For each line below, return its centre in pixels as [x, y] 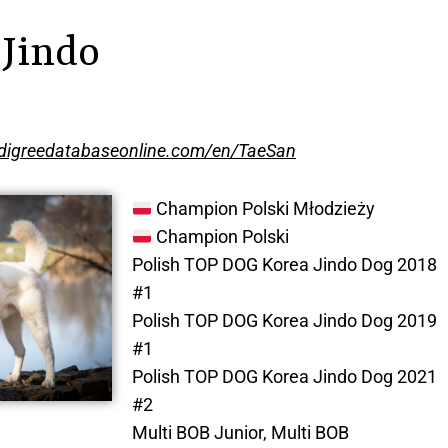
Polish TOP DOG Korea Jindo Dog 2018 [284, 265]
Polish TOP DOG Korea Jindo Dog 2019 [284, 321]
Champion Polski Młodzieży [263, 209]
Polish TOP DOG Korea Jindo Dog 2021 [284, 377]
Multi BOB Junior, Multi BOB [240, 433]
